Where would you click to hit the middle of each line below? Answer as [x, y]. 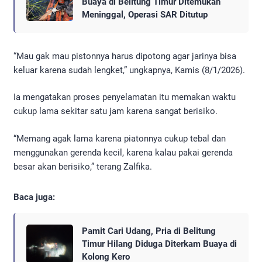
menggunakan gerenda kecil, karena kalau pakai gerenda [123, 152]
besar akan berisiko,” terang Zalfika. [83, 166]
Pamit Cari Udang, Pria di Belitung [149, 231]
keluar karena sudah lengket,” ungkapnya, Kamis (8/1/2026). [129, 70]
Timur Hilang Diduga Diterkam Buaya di [159, 244]
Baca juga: [34, 197]
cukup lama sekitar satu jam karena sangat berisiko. [116, 111]
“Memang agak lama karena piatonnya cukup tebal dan [120, 138]
